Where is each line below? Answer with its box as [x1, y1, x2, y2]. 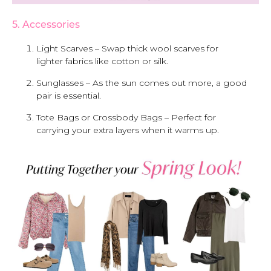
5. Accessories [12, 21, 80, 31]
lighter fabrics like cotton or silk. [36, 56, 168, 67]
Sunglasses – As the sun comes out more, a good [36, 77, 247, 89]
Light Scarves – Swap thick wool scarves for [36, 43, 218, 54]
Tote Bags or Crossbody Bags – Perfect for [36, 112, 216, 123]
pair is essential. [36, 90, 101, 102]
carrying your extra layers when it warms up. [36, 125, 219, 136]
